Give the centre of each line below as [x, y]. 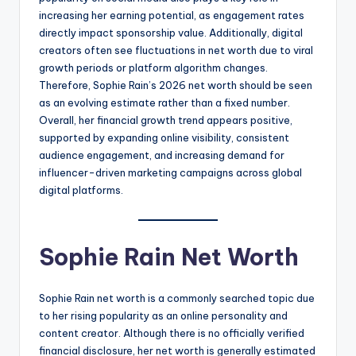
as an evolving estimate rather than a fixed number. [164, 103]
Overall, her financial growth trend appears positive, [166, 120]
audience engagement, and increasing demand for [162, 155]
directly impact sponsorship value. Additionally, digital [171, 33]
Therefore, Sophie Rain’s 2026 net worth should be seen [176, 85]
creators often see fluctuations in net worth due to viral [176, 50]
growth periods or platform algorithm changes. [153, 68]
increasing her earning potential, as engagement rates [172, 15]
